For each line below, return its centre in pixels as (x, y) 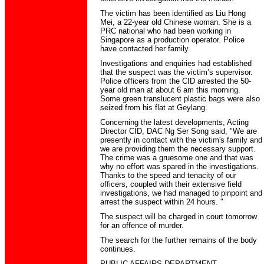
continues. (118, 249)
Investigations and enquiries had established (176, 63)
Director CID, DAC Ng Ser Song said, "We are (178, 131)
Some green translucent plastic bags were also (180, 99)
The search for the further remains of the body (178, 240)
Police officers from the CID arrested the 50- (175, 81)
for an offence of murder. (142, 225)
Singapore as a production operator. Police (172, 40)
